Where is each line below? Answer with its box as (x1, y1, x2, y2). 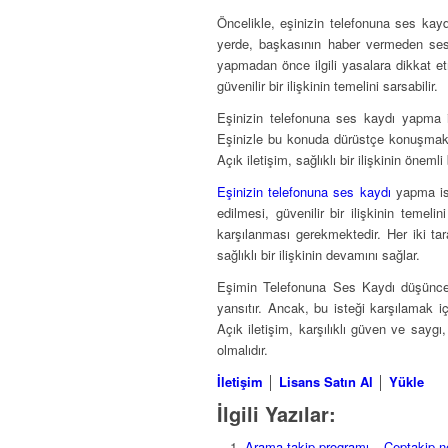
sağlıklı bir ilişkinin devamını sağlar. (217, 245, 420, 265)
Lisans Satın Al (279, 372, 373, 392)
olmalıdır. (217, 340, 268, 360)
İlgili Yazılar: (217, 399, 336, 429)
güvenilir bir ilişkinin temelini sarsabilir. (217, 76, 438, 96)
